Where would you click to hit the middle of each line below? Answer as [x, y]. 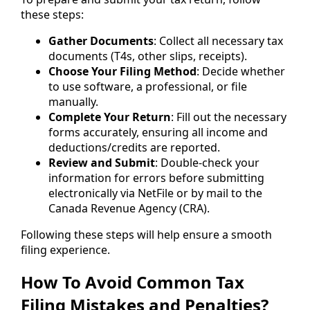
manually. [73, 101]
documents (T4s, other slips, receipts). [148, 56]
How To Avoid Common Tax [133, 282]
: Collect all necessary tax [218, 40]
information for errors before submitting [156, 177]
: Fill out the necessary [229, 117]
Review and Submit [102, 162]
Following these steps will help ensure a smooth [146, 234]
